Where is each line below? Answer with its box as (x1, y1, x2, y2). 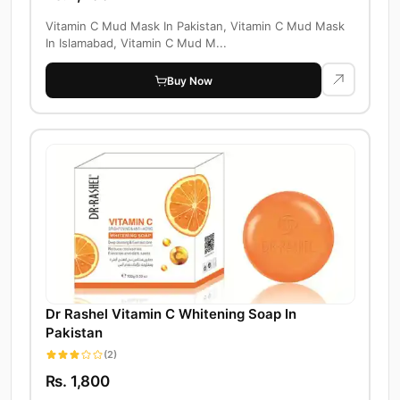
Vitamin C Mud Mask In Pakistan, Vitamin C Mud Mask (45, 19, 345, 34)
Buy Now (167, 73, 212, 87)
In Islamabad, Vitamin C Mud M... (45, 36, 227, 51)
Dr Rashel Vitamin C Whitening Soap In (45, 305, 296, 323)
